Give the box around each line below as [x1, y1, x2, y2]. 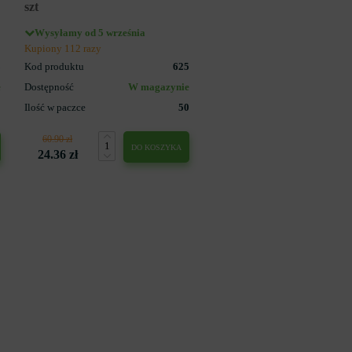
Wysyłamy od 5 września [35, 27, 145, 38]
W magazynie [128, 81, 189, 93]
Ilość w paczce [24, 101, 86, 113]
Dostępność [24, 81, 74, 93]
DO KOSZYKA [131, 142, 181, 152]
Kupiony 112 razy [24, 42, 101, 54]
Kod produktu [24, 60, 84, 72]
